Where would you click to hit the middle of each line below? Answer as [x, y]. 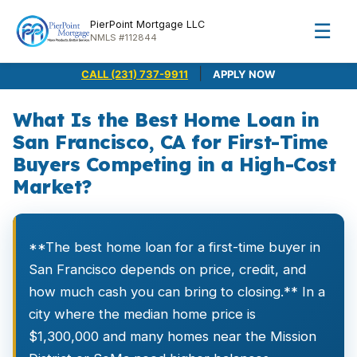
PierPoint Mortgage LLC [147, 24]
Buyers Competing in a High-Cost [175, 164]
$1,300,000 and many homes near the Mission [173, 336]
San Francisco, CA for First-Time [171, 142]
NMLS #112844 [123, 37]
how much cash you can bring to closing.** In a [177, 292]
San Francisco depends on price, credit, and [167, 269]
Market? [52, 186]
